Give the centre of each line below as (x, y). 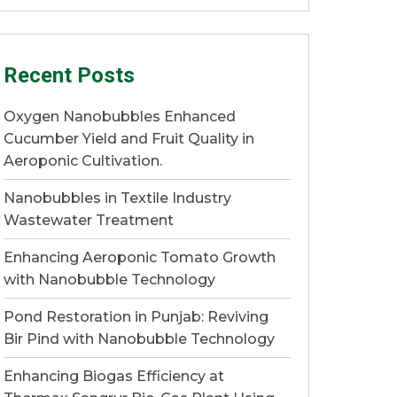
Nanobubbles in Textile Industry (117, 198)
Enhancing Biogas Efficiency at (114, 376)
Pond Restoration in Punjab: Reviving (136, 317)
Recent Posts (69, 75)
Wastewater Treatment (89, 220)
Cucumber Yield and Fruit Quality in (129, 139)
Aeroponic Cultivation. (83, 161)
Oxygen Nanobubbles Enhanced (120, 117)
